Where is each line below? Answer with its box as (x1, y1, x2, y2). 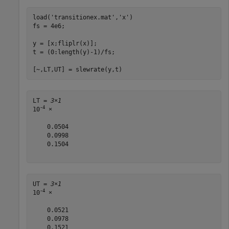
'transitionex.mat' (50, 13, 115, 21)
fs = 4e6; (32, 22, 65, 30)
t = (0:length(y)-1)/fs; (32, 48, 115, 56)
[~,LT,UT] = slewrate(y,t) (32, 65, 122, 73)
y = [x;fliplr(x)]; (32, 39, 97, 47)
